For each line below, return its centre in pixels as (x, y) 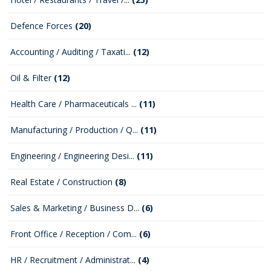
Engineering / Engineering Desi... (73, 156)
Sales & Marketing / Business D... (76, 208)
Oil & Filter (32, 78)
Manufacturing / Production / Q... (75, 130)
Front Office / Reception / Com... (75, 234)
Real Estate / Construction (63, 182)
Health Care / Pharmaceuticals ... (75, 104)
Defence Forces (43, 26)
